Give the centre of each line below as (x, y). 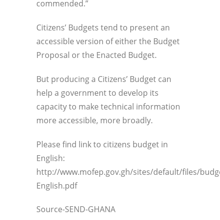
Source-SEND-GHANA (76, 209)
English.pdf (57, 185)
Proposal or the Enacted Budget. (96, 55)
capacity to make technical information (108, 106)
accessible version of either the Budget (108, 41)
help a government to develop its (97, 93)
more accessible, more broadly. (95, 120)
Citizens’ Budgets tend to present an (103, 28)
